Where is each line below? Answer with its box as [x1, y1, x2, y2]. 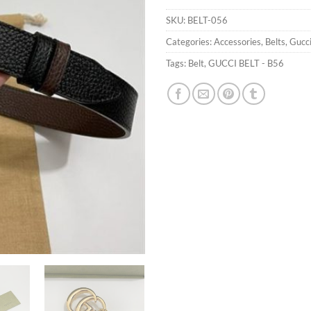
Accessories [214, 35, 261, 47]
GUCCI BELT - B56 [208, 57, 284, 69]
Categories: [166, 35, 214, 47]
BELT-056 [187, 14, 228, 26]
